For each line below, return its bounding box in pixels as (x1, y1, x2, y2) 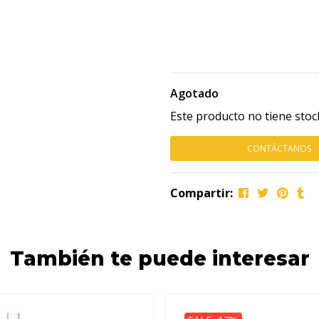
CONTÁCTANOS (246, 142, 311, 155)
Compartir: (170, 185, 233, 201)
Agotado (170, 85, 219, 101)
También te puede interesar (9, 246, 310, 271)
